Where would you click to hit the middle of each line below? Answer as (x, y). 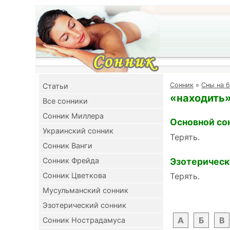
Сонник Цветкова (74, 175)
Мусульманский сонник (85, 190)
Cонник (182, 85)
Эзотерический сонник (84, 205)
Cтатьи (55, 86)
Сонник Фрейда (71, 160)
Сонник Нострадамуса (84, 220)
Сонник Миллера (73, 116)
